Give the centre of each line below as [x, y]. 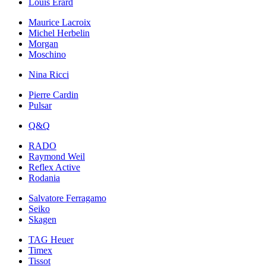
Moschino [47, 55]
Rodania [44, 178]
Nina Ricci [49, 75]
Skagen [42, 220]
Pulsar [40, 106]
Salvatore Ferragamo [67, 198]
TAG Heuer [51, 240]
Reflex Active [54, 167]
